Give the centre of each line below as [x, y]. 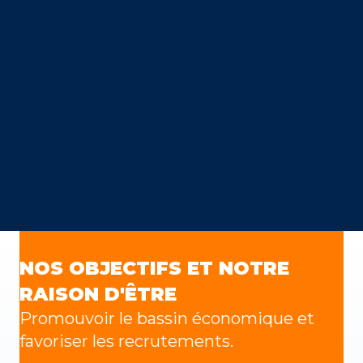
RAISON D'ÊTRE [98, 294]
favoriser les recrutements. [126, 341]
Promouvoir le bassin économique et [167, 318]
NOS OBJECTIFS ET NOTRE [154, 268]
